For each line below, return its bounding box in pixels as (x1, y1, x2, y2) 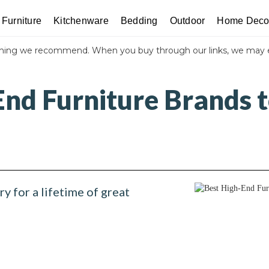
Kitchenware (53, 16, 109, 26)
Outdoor (169, 16, 205, 26)
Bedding (120, 16, 158, 26)
